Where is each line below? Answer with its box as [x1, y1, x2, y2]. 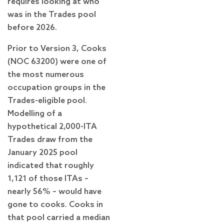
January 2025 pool [7, 148, 77, 158]
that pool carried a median [7, 213, 110, 223]
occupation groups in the [7, 83, 105, 93]
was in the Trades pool [7, 10, 96, 20]
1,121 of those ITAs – [7, 174, 88, 184]
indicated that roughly [7, 161, 94, 171]
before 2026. [7, 23, 57, 33]
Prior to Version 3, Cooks [7, 44, 106, 54]
